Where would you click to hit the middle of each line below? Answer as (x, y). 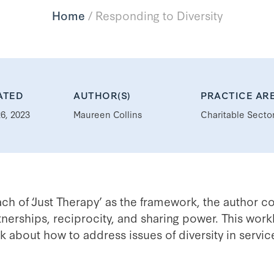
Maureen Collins (108, 114)
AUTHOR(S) (102, 94)
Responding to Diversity (159, 15)
